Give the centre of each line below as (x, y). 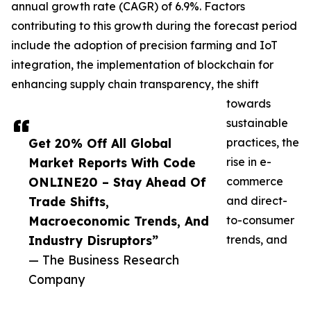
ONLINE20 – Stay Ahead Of (117, 182)
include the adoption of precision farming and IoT (144, 45)
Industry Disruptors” (93, 241)
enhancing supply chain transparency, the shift (135, 84)
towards (249, 104)
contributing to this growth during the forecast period (154, 26)
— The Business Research (104, 260)
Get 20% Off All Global (100, 143)
